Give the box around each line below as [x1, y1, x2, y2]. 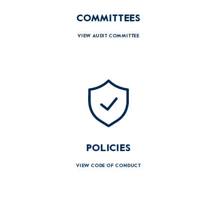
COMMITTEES [77, 14, 140, 24]
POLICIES [86, 143, 131, 154]
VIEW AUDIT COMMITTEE [77, 33, 139, 39]
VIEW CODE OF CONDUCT [76, 163, 141, 168]
